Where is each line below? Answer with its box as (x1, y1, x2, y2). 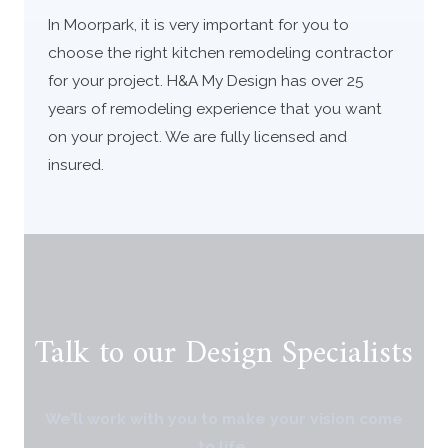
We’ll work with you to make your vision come (45, 409, 403, 429)
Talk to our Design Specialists (35, 326, 413, 383)
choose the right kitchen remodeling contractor (47, 42, 393, 62)
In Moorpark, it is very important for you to (47, 14, 349, 34)
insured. (47, 154, 104, 174)
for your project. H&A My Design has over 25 (47, 70, 364, 90)
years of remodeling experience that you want (47, 98, 382, 118)
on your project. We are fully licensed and (47, 126, 347, 146)
